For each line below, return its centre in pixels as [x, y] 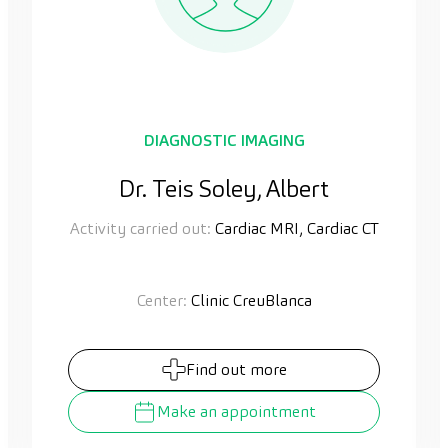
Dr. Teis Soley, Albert [224, 188]
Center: [161, 300]
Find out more [236, 369]
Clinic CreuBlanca [249, 300]
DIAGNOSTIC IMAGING [224, 140]
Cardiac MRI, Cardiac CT [294, 228]
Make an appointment [236, 411]
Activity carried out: [140, 228]
